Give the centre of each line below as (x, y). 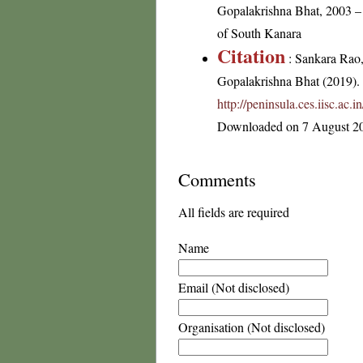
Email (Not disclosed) (234, 287)
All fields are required (234, 212)
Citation (251, 56)
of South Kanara (259, 33)
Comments (217, 179)
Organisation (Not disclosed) (252, 327)
